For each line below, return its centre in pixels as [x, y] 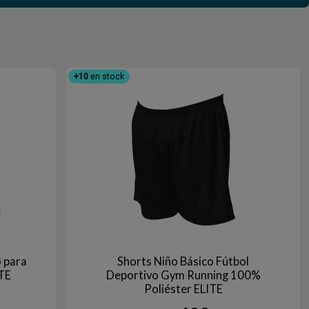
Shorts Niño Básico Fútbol [183, 261]
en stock [106, 77]
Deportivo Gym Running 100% [183, 275]
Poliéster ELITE [183, 289]
